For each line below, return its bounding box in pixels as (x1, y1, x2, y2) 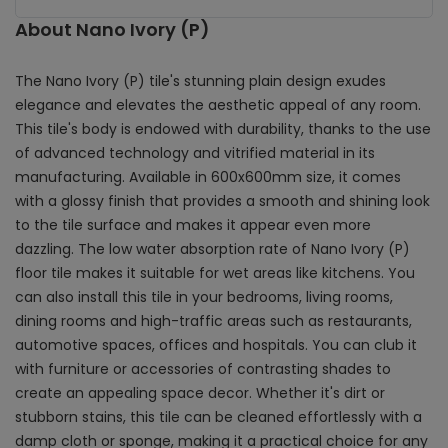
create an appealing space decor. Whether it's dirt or (15, 382, 385, 403)
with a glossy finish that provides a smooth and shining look (15, 190, 430, 211)
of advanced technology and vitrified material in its (15, 142, 375, 163)
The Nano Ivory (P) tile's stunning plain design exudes (15, 70, 386, 91)
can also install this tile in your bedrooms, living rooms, (15, 286, 393, 307)
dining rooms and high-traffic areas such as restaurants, (15, 310, 412, 331)
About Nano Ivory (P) (15, 16, 210, 42)
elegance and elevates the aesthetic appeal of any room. (15, 94, 421, 115)
